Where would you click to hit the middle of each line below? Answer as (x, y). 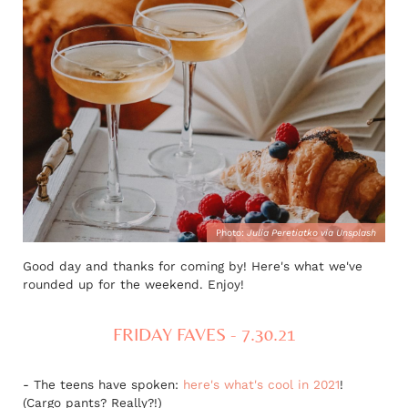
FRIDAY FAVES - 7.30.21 (204, 335)
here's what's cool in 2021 (261, 385)
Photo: (231, 232)
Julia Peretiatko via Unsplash (311, 232)
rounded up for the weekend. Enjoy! (133, 285)
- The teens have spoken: (103, 385)
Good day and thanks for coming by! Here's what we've (193, 266)
